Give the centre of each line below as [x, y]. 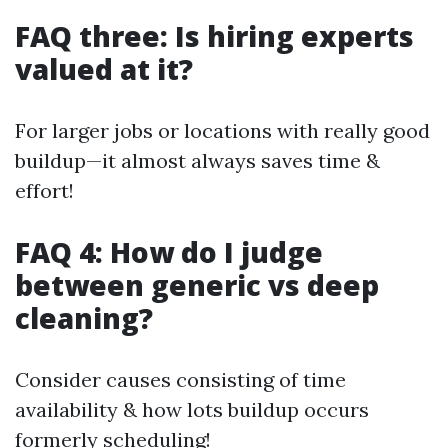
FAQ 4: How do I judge [169, 252]
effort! [44, 190]
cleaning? [84, 318]
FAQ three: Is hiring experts [214, 36]
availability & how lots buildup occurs [192, 409]
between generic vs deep [197, 285]
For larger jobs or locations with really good [222, 130]
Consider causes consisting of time [180, 379]
